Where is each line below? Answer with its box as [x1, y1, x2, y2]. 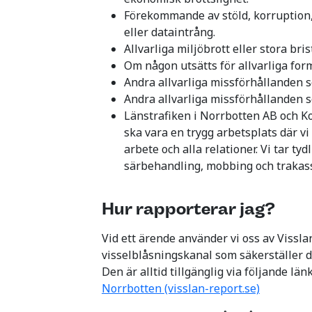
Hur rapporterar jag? [102, 198, 275, 220]
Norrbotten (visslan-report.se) [102, 281, 260, 297]
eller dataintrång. [124, 24, 215, 40]
